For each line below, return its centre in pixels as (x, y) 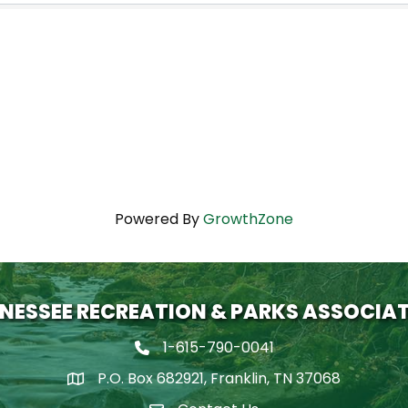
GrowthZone (248, 219)
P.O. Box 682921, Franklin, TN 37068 (219, 379)
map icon (100, 382)
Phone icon (173, 351)
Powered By (159, 219)
